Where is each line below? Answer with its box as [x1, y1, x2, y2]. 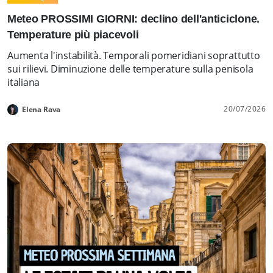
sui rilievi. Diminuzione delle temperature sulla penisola [7, 62, 253, 76]
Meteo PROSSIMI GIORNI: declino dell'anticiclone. [7, 12, 260, 25]
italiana [7, 75, 40, 89]
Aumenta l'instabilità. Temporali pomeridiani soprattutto [7, 48, 260, 62]
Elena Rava [22, 104, 61, 115]
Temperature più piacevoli [7, 28, 139, 41]
